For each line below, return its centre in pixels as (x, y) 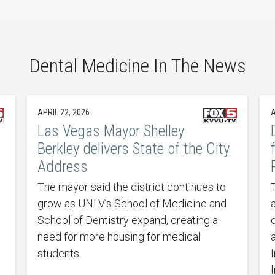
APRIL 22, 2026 (64, 112)
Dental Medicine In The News (137, 66)
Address (63, 166)
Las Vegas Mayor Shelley (111, 131)
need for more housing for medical (119, 236)
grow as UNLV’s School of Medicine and (132, 203)
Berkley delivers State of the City (134, 149)
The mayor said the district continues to (132, 187)
